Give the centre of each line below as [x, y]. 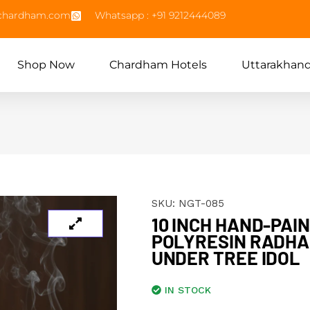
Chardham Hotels [158, 65]
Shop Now [46, 65]
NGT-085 [201, 203]
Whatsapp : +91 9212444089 [160, 15]
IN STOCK [188, 290]
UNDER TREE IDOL [226, 257]
